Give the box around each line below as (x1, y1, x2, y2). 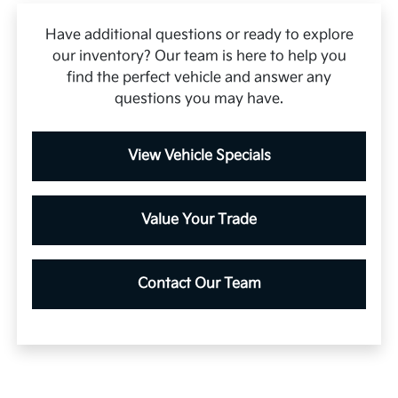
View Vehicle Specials (127, 147, 271, 164)
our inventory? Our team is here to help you (52, 47, 346, 65)
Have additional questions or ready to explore (44, 26, 354, 44)
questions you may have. (115, 90, 283, 107)
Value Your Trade (141, 211, 257, 228)
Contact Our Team (137, 275, 261, 292)
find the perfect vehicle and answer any (67, 68, 331, 86)
